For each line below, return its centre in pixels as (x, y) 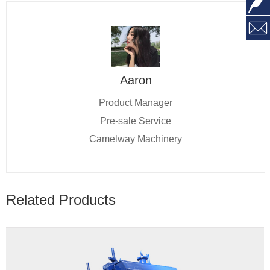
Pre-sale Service (136, 121)
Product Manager (136, 103)
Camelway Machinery (136, 139)
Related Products (61, 200)
